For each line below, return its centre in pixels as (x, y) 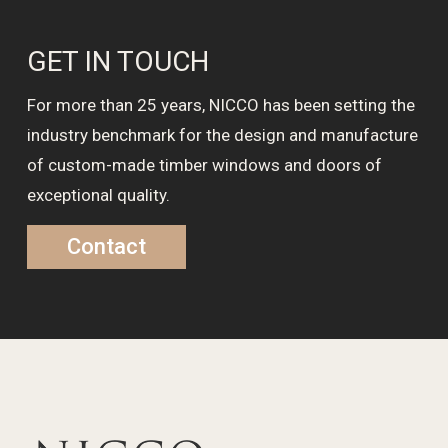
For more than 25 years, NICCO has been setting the (220, 105)
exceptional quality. (98, 195)
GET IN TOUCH (117, 61)
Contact (106, 246)
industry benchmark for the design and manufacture (222, 135)
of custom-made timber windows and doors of (204, 165)
